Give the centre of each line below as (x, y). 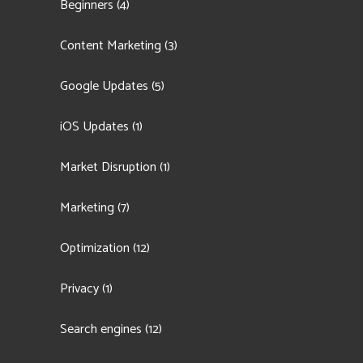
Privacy (79, 289)
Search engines (101, 329)
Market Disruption (108, 167)
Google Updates (104, 86)
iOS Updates (94, 127)
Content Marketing (111, 46)
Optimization (95, 248)
